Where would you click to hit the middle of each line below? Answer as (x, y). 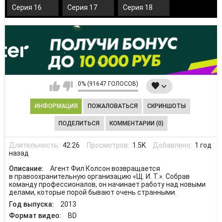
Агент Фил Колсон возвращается (105, 168)
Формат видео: (36, 216)
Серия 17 (82, 8)
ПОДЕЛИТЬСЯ (79, 123)
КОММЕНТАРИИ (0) (136, 123)
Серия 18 (138, 8)
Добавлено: (173, 145)
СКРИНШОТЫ (167, 106)
